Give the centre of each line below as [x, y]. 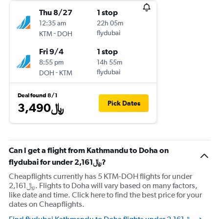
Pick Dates [124, 103]
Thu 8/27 [56, 12]
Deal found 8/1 [38, 95]
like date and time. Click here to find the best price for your [105, 195]
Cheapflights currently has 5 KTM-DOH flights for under [100, 176]
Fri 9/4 [51, 51]
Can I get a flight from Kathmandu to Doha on [89, 150]
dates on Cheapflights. [47, 204]
